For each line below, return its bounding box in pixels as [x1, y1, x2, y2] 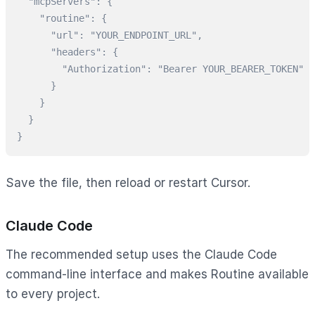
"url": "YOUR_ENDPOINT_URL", [17, 29, 202, 41]
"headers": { [17, 46, 118, 58]
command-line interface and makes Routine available [6, 266, 309, 281]
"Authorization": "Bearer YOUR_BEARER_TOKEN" [17, 63, 304, 75]
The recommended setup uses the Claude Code [6, 247, 277, 262]
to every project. [6, 286, 100, 301]
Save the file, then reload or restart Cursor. [6, 175, 250, 190]
